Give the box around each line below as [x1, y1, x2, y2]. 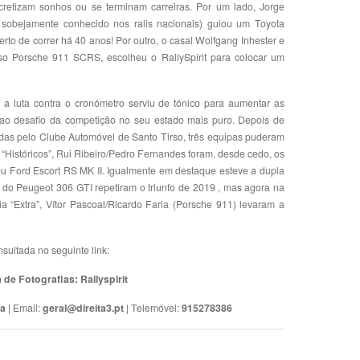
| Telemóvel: [126, 301, 179, 315]
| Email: [6, 301, 43, 315]
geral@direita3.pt [43, 301, 126, 315]
